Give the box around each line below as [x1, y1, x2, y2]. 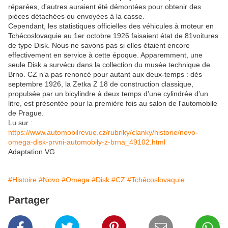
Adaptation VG [8, 148, 55, 156]
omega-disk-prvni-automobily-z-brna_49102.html [8, 138, 165, 147]
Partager [8, 194, 49, 206]
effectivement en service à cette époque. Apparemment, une [8, 51, 203, 60]
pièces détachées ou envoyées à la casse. [8, 12, 145, 21]
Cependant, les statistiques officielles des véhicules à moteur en [8, 22, 214, 31]
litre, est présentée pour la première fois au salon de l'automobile [8, 99, 217, 108]
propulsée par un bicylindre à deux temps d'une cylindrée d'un [8, 90, 208, 98]
